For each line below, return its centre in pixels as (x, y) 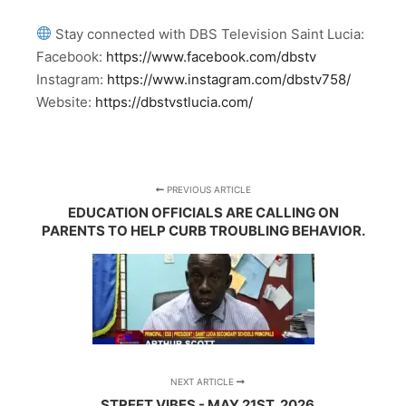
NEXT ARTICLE (203, 381)
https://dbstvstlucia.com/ (174, 101)
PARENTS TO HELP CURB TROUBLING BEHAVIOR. (203, 230)
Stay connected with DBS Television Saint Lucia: (208, 34)
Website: (66, 101)
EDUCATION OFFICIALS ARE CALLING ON (203, 212)
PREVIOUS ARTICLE (207, 189)
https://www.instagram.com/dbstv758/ (229, 79)
